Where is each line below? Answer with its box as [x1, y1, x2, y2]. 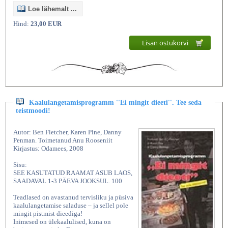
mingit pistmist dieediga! [13, 210, 82, 218]
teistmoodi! [16, 107, 50, 115]
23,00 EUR [31, 19, 62, 27]
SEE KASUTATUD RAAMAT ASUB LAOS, [13, 169, 132, 177]
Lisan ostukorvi [142, 38, 190, 47]
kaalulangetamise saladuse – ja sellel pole [13, 202, 128, 210]
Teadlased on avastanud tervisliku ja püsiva [13, 193, 133, 202]
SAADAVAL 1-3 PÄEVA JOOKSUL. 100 [13, 177, 122, 185]
